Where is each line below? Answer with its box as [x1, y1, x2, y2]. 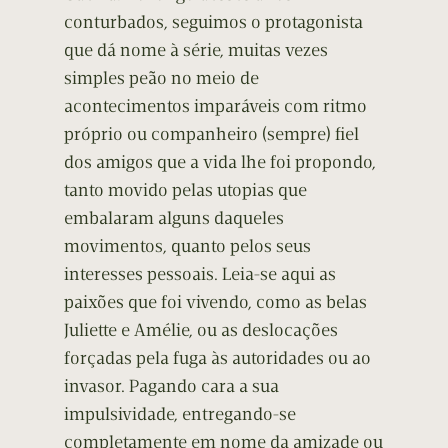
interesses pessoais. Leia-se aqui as [64, 263, 336, 286]
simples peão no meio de [64, 67, 259, 90]
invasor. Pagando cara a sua [64, 375, 279, 398]
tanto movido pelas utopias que [64, 179, 307, 202]
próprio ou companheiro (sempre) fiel [64, 123, 359, 146]
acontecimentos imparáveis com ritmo [64, 95, 367, 118]
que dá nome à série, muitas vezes [64, 39, 328, 62]
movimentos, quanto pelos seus [64, 235, 311, 258]
